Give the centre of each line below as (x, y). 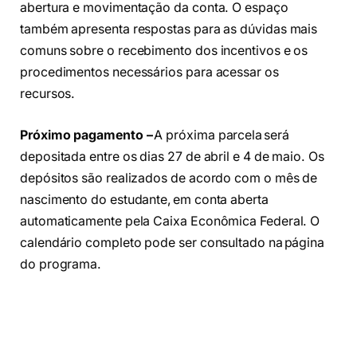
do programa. (62, 264)
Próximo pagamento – (87, 135)
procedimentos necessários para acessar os (149, 73)
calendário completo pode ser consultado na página (173, 242)
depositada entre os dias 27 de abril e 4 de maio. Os (172, 156)
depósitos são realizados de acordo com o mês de (169, 178)
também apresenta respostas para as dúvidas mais (169, 29)
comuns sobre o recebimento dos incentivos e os (164, 51)
